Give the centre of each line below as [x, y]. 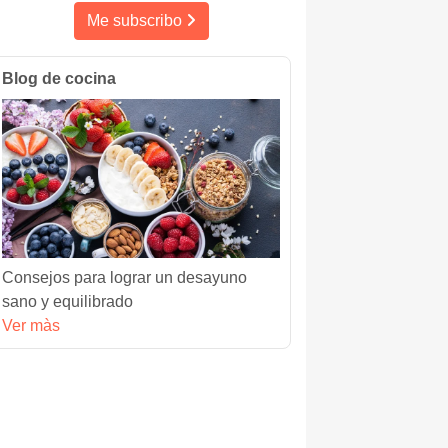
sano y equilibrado [67, 301]
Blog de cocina [59, 78]
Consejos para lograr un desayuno [124, 277]
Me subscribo [136, 20]
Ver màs [31, 325]
